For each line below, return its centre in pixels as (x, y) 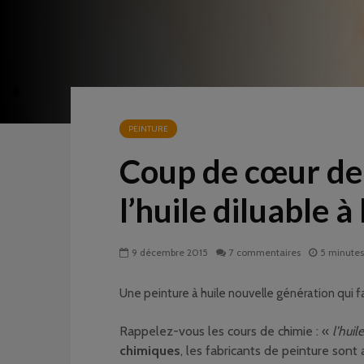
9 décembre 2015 (170, 253)
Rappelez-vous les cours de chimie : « (226, 331)
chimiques (150, 351)
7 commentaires (265, 253)
